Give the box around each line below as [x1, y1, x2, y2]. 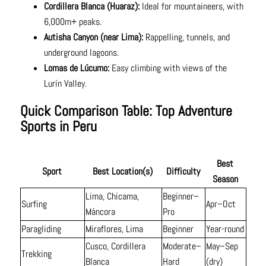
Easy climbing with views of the [111, 62, 227, 75]
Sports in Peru [20, 117, 97, 136]
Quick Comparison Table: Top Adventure [20, 102, 232, 121]
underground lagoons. [43, 46, 119, 59]
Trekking [21, 248, 52, 261]
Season [212, 173, 238, 186]
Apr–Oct [205, 198, 236, 211]
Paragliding [21, 223, 61, 236]
